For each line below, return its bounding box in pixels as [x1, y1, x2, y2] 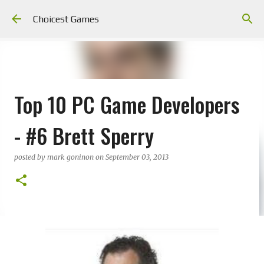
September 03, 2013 [105, 153, 169, 161]
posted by [14, 153, 47, 161]
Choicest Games [33, 13, 99, 25]
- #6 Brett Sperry [14, 120, 154, 151]
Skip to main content [88, 9, 176, 20]
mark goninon [47, 153, 94, 161]
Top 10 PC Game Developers [14, 88, 240, 120]
